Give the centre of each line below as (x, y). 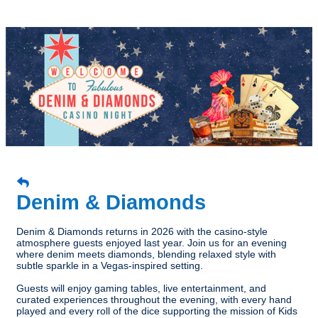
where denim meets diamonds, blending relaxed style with (146, 254)
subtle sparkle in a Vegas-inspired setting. (110, 265)
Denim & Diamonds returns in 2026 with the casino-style (142, 231)
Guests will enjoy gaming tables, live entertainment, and (141, 288)
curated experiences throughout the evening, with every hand (154, 299)
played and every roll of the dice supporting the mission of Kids (157, 311)
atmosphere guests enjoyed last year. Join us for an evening (152, 242)
